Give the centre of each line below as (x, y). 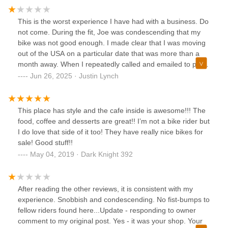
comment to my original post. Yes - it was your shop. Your (110, 221)
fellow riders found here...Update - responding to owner (107, 210)
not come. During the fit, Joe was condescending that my (109, 32)
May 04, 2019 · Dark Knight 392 (81, 154)
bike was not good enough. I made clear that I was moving (112, 43)
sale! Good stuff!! (45, 143)
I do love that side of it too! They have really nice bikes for (110, 132)
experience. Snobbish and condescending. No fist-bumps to (114, 200)
